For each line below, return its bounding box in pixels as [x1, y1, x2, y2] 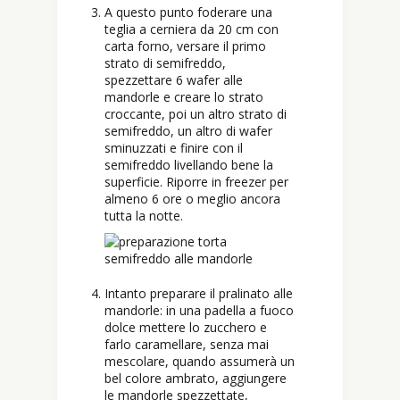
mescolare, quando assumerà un [104, 353, 295, 371]
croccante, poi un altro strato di [104, 105, 287, 123]
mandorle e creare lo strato [104, 88, 263, 106]
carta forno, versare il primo [104, 37, 266, 55]
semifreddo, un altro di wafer [104, 122, 272, 140]
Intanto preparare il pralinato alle [104, 285, 293, 303]
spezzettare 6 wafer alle [104, 71, 243, 89]
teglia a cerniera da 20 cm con [104, 21, 279, 38]
